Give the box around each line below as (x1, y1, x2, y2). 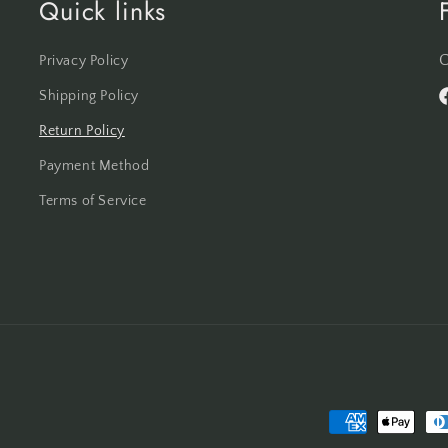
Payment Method (39, 158, 150, 175)
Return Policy (39, 123, 125, 140)
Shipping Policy (39, 88, 139, 105)
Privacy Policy (39, 53, 129, 70)
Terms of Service (39, 193, 147, 210)
